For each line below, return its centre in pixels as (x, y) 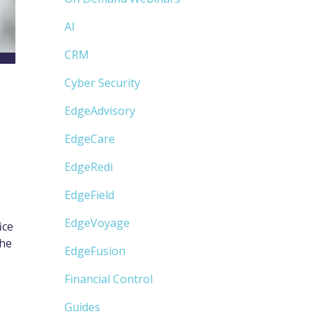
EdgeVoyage (97, 223)
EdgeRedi (89, 167)
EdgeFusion (95, 251)
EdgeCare (90, 139)
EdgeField (89, 195)
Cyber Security (102, 83)
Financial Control (109, 279)
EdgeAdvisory (100, 111)
